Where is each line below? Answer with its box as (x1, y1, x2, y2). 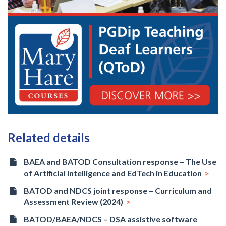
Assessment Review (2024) (24, 196, 124, 206)
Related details (8, 130, 90, 145)
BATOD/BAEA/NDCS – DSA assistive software (24, 214, 198, 224)
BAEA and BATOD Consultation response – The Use (24, 157, 217, 166)
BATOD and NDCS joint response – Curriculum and (24, 185, 212, 195)
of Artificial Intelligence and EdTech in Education (24, 168, 202, 178)
